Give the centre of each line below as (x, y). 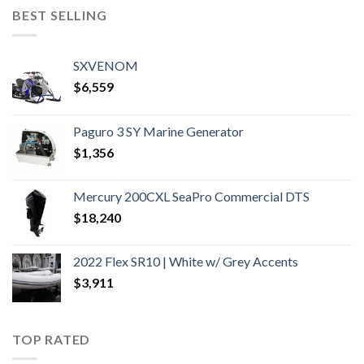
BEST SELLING (60, 15)
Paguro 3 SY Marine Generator (158, 131)
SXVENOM (106, 65)
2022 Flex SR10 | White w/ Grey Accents (186, 261)
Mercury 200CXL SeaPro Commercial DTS (191, 196)
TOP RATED (52, 339)
